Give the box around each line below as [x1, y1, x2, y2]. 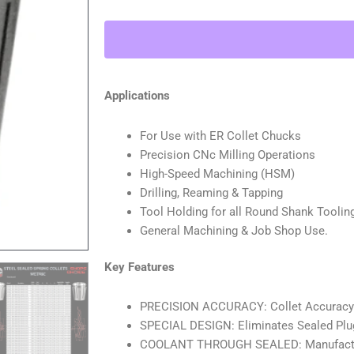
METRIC [104, 25, 149, 40]
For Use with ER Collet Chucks [140, 128, 301, 143]
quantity [104, 196, 149, 211]
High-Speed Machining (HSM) [140, 166, 295, 181]
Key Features [104, 260, 175, 274]
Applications [104, 88, 170, 104]
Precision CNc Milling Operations [140, 147, 315, 162]
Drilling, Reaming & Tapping [140, 185, 283, 200]
